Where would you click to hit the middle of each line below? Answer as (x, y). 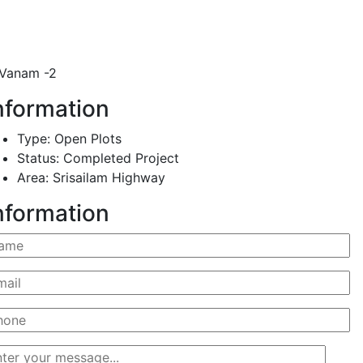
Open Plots (86, 138)
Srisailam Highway (107, 177)
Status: (38, 158)
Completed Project (119, 158)
